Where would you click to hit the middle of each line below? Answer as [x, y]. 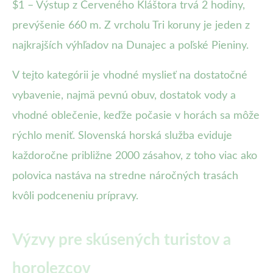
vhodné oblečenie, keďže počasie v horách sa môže [136, 116]
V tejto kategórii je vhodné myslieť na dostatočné [130, 76]
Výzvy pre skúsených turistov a [122, 240]
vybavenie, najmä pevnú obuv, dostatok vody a [124, 96]
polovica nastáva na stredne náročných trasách [125, 176]
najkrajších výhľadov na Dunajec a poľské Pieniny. [130, 46]
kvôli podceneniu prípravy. [75, 197]
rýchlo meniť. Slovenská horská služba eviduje [122, 136]
